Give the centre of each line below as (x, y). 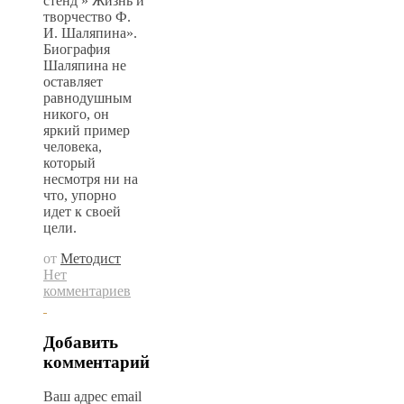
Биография (77, 49)
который (69, 162)
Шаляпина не (85, 65)
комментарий (96, 362)
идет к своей (82, 211)
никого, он (76, 114)
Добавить (81, 342)
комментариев (87, 290)
